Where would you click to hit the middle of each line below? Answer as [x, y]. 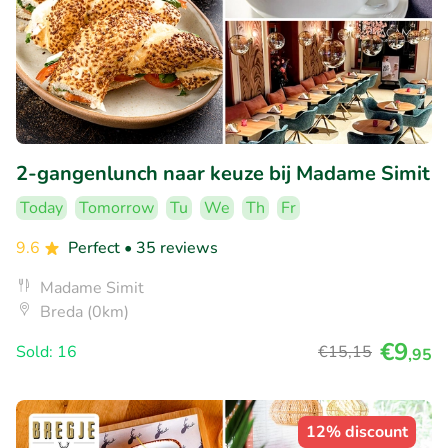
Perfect [96, 248]
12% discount [357, 432]
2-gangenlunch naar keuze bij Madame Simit [223, 174]
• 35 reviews [171, 248]
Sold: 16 [46, 352]
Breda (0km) [84, 312]
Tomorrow [116, 208]
